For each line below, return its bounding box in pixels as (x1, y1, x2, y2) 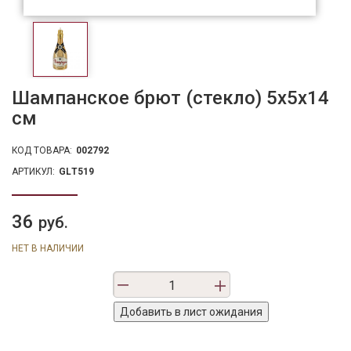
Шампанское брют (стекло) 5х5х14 (12, 87, 329, 110)
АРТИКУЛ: (12, 166, 55, 178)
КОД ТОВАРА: (12, 145, 72, 157)
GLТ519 (59, 166, 94, 178)
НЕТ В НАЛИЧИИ (12, 243, 84, 255)
